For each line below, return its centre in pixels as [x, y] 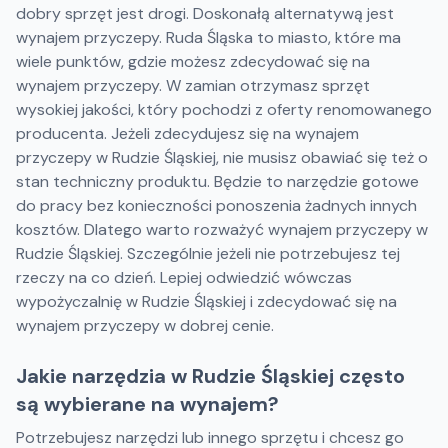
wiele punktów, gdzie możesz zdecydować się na [193, 61]
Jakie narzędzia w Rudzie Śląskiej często [210, 376]
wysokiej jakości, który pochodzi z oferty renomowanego [224, 109]
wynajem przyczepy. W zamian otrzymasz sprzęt [193, 85]
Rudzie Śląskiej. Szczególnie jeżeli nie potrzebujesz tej [208, 253]
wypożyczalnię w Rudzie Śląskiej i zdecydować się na [206, 301]
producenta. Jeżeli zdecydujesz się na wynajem [187, 133]
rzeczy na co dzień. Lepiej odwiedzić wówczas [184, 277]
